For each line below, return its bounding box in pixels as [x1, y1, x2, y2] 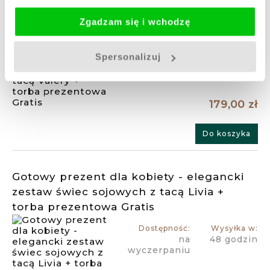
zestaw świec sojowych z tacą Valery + [12, 3, 235, 16]
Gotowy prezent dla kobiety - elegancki [12, 171, 244, 183]
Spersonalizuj [95, 51, 162, 62]
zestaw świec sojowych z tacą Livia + [12, 186, 224, 198]
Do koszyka [202, 129, 251, 139]
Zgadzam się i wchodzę [80, 16, 190, 27]
